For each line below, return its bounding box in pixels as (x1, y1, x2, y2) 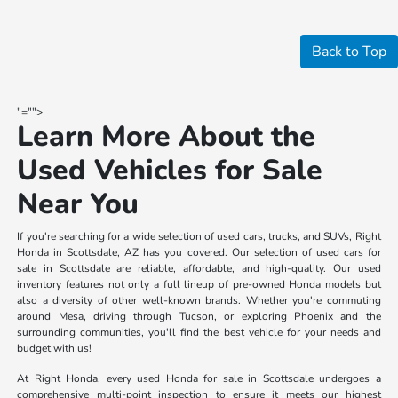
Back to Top (312, 42, 386, 62)
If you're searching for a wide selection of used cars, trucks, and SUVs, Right (17, 229, 381, 244)
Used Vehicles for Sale (17, 151, 323, 190)
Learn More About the (17, 117, 316, 156)
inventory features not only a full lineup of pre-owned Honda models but (17, 277, 381, 292)
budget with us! (17, 341, 92, 356)
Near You (17, 185, 139, 224)
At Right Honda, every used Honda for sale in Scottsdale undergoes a (17, 371, 381, 386)
